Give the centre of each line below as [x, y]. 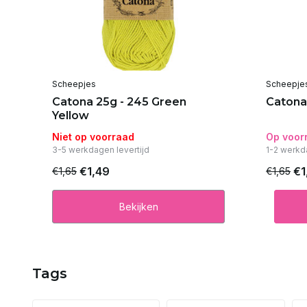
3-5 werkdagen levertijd [101, 149]
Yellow [71, 115]
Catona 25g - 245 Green [119, 101]
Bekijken [138, 206]
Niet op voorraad [93, 136]
